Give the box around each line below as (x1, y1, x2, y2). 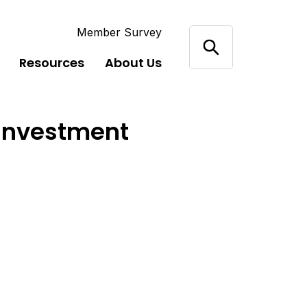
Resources (19, 54, 85, 71)
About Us (105, 54, 162, 71)
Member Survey (77, 25, 162, 39)
